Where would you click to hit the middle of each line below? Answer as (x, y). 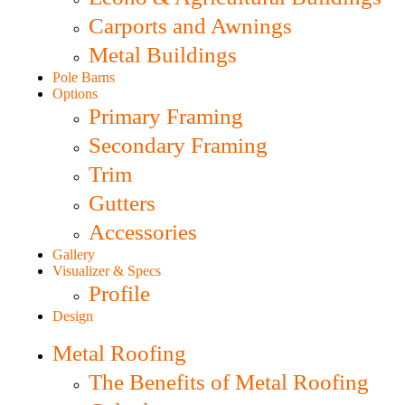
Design (73, 316)
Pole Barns (84, 78)
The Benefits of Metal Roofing (229, 382)
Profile (119, 294)
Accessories (143, 232)
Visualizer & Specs (107, 271)
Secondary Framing (178, 146)
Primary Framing (166, 117)
